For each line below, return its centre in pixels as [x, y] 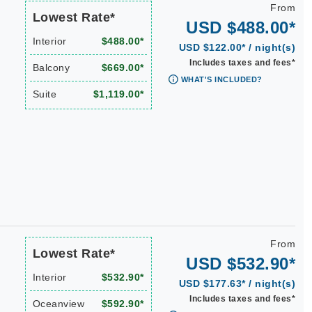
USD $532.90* [241, 264]
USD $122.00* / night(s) [237, 47]
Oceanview [58, 304]
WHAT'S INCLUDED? [221, 79]
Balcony [51, 68]
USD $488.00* [241, 28]
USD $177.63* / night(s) [237, 283]
